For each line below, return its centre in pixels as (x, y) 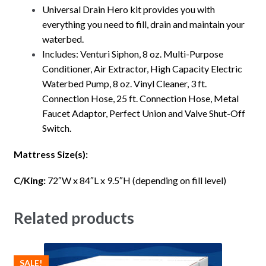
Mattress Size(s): (50, 154)
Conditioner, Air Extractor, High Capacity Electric (142, 68)
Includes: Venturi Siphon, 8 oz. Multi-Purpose (132, 53)
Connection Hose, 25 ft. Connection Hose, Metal (140, 98)
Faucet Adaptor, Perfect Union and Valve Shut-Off (143, 113)
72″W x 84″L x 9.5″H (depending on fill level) (136, 180)
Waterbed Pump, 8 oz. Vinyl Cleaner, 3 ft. (124, 83)
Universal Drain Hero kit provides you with (128, 9)
